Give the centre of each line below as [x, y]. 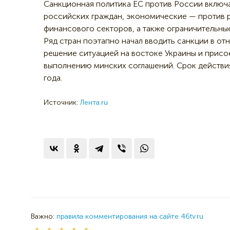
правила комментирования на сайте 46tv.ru [130, 216]
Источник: [62, 102]
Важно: [44, 216]
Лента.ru [94, 102]
